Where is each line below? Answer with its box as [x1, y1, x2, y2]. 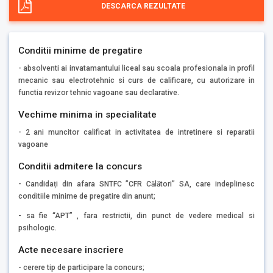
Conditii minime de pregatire [18, 44, 143, 56]
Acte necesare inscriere [18, 244, 124, 255]
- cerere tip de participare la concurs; [18, 263, 144, 272]
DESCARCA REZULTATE [101, 2, 185, 11]
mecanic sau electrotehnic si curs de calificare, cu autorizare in [18, 76, 255, 85]
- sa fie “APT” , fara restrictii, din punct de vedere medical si [18, 211, 255, 220]
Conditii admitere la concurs [18, 161, 142, 172]
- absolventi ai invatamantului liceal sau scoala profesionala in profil [18, 63, 255, 73]
